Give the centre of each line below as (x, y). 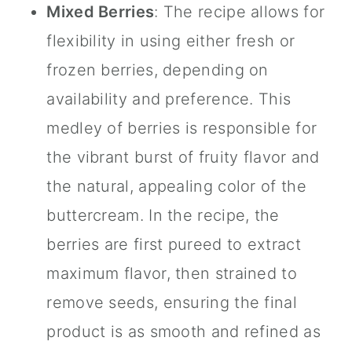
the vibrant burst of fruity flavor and (183, 158)
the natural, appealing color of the (176, 187)
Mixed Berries (101, 12)
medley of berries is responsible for (182, 128)
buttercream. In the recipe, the (163, 216)
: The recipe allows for (240, 12)
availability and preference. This (169, 99)
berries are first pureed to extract (174, 245)
